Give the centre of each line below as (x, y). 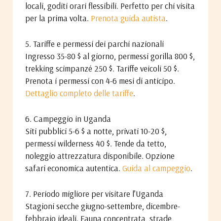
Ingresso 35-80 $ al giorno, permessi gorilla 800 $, (110, 56)
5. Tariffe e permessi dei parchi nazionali (94, 43)
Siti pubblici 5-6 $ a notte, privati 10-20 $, (96, 131)
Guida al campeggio (156, 168)
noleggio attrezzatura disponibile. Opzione (100, 156)
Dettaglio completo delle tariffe (79, 93)
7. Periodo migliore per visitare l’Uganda (94, 194)
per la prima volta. (58, 18)
